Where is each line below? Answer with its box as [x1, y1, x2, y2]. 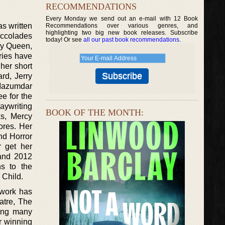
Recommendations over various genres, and [46, 22, 198, 29]
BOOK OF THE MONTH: [46, 107, 144, 118]
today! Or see [46, 36, 83, 43]
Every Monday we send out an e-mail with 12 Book [46, 15, 198, 22]
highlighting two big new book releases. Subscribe [46, 29, 198, 36]
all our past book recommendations [83, 36, 179, 43]
